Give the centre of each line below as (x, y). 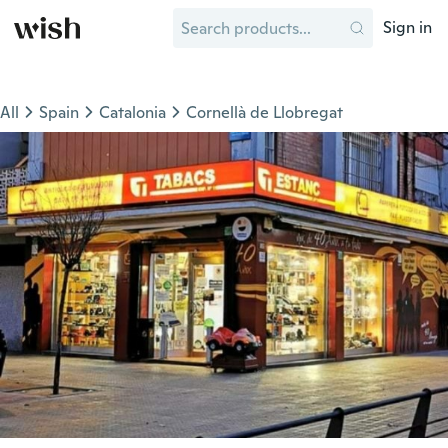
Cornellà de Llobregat (264, 112)
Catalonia (132, 112)
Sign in (407, 27)
